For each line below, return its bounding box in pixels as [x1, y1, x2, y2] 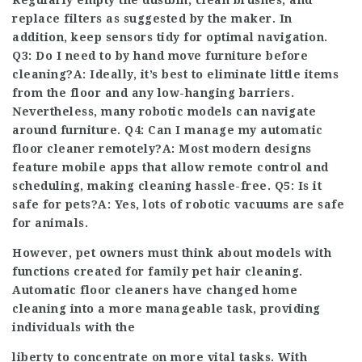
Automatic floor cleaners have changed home [12, 284, 297, 297]
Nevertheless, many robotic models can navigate [12, 105, 316, 118]
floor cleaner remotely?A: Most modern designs [12, 142, 312, 155]
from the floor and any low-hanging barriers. [12, 86, 294, 99]
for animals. [12, 217, 88, 229]
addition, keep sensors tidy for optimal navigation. [12, 31, 328, 44]
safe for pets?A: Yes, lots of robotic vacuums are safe [12, 198, 344, 211]
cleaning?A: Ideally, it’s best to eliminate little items [12, 68, 339, 81]
